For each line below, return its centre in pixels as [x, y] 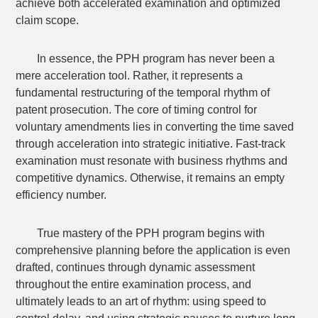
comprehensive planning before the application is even [153, 250]
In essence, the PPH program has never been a [155, 59]
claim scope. [48, 20]
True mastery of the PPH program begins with [150, 233]
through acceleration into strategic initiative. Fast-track [151, 144]
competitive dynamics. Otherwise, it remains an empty [150, 178]
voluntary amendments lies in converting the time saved [155, 127]
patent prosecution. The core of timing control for [137, 110]
